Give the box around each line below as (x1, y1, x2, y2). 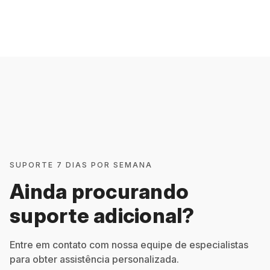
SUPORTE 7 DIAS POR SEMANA (10, 160, 152, 170)
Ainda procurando (10, 179, 189, 204)
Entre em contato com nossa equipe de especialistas (10, 239, 248, 251)
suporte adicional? (10, 203, 195, 228)
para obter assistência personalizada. (10, 253, 179, 266)
